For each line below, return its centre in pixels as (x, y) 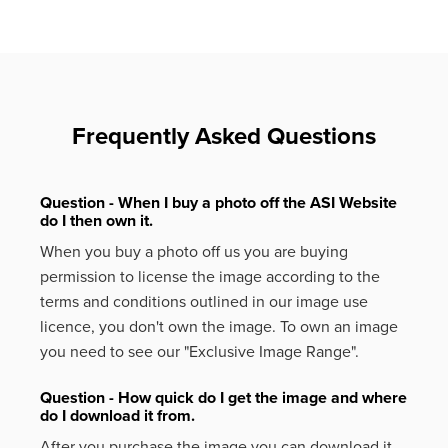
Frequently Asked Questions (224, 136)
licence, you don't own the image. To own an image (219, 327)
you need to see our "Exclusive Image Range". (199, 352)
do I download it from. (117, 416)
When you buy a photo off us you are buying (194, 252)
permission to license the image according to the (210, 277)
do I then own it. (96, 221)
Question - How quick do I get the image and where (223, 398)
